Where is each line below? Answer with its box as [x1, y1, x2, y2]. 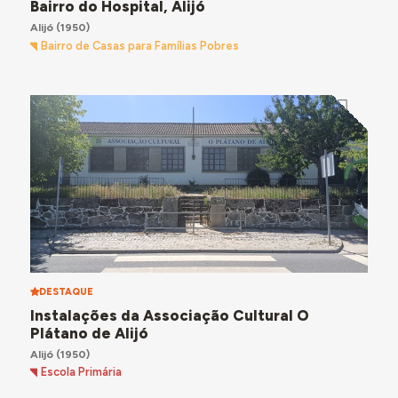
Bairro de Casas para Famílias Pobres [41, 38, 240, 52]
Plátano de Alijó [29, 323, 148, 342]
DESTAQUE [38, 285, 93, 298]
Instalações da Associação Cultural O [29, 306, 309, 324]
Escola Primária [41, 365, 123, 379]
